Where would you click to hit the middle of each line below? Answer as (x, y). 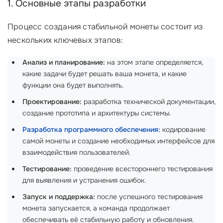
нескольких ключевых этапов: (65, 40)
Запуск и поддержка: (59, 197)
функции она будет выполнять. (73, 85)
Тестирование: (47, 169)
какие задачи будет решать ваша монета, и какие (105, 74)
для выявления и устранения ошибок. (84, 180)
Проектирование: (52, 102)
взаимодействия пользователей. (76, 152)
